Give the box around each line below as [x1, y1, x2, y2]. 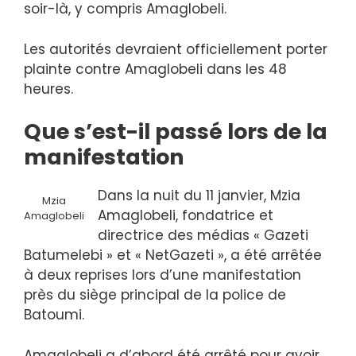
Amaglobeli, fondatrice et [98, 206, 273, 226]
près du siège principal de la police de [24, 285, 286, 305]
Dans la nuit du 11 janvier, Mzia [98, 186, 300, 206]
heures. [24, 79, 73, 99]
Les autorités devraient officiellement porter [24, 39, 327, 59]
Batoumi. [24, 305, 84, 325]
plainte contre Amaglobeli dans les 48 [24, 59, 287, 79]
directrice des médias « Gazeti [98, 226, 308, 246]
